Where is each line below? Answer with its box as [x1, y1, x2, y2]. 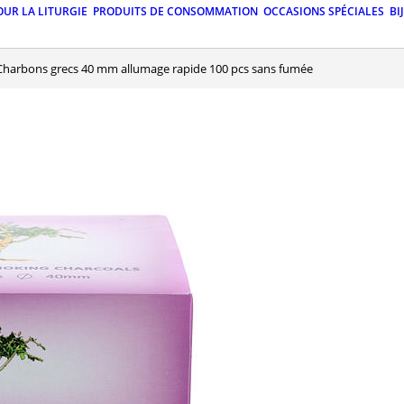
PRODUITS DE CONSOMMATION [93, 4, 258, 20]
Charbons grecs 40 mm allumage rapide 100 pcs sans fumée [3, 60, 313, 77]
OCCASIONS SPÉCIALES [263, 4, 384, 20]
